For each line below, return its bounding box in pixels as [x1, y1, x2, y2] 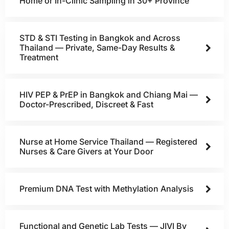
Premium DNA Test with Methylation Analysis [19, 184, 194, 194]
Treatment [19, 52, 58, 62]
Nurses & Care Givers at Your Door [19, 146, 153, 156]
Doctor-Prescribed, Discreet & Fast [19, 99, 153, 109]
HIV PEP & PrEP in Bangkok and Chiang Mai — [19, 89, 198, 100]
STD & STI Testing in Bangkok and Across [19, 33, 180, 43]
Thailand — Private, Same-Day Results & [19, 42, 175, 53]
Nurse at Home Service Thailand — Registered [19, 136, 197, 147]
